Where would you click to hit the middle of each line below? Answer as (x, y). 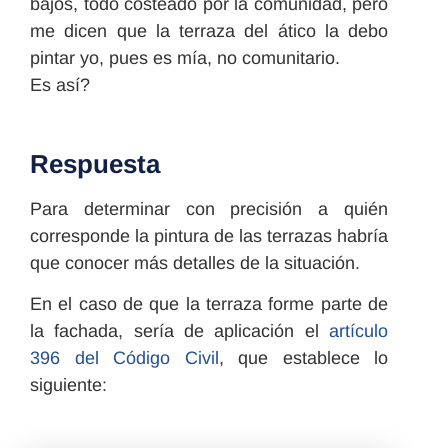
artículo (358, 331)
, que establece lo (303, 358)
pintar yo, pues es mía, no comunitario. (185, 57)
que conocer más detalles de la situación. (195, 262)
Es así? (60, 84)
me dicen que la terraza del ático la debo (209, 30)
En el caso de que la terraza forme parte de (209, 304)
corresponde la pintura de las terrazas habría (209, 235)
